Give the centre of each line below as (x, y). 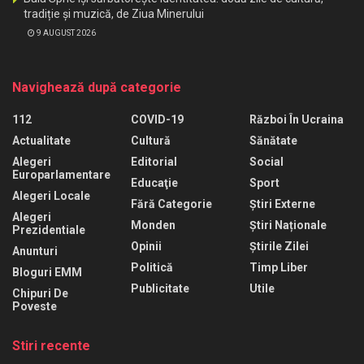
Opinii (146, 247)
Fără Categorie (171, 204)
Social (266, 162)
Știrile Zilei (279, 247)
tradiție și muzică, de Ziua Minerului (114, 14)
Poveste (35, 307)
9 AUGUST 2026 (65, 33)
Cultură (151, 141)
